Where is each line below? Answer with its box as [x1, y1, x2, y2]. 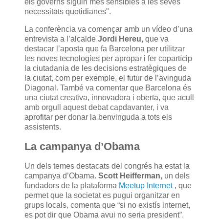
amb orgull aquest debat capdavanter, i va [24, 103, 169, 112]
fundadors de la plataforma [24, 181, 119, 190]
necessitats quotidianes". [24, 7, 111, 16]
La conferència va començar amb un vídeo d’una [24, 25, 193, 34]
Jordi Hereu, [98, 35, 145, 44]
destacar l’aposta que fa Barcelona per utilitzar [24, 44, 185, 53]
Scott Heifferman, [98, 171, 164, 180]
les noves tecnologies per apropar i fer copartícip [24, 54, 192, 63]
